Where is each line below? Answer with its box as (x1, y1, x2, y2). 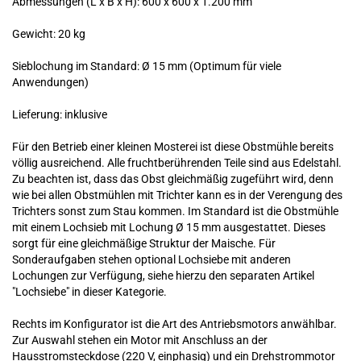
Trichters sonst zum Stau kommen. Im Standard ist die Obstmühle (12, 205, 338, 218)
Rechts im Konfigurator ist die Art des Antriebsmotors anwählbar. (12, 317, 337, 330)
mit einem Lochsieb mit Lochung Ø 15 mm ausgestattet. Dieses (12, 221, 326, 234)
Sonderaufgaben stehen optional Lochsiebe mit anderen (12, 253, 291, 266)
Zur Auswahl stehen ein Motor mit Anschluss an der (12, 334, 268, 346)
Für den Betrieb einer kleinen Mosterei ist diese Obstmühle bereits (12, 140, 334, 153)
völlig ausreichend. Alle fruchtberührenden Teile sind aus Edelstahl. (12, 156, 342, 169)
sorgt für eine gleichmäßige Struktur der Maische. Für (12, 237, 276, 250)
